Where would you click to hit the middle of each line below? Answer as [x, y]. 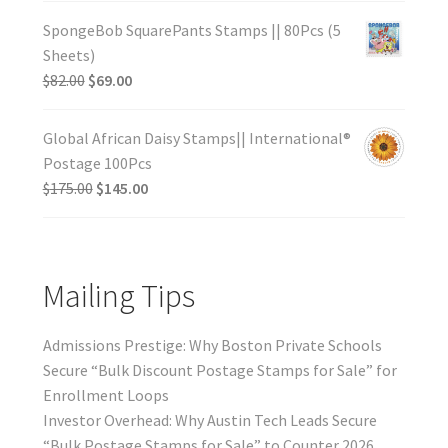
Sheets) [68, 55]
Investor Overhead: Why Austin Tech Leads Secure [209, 419]
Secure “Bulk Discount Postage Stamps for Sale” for [219, 369]
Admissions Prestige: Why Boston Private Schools [212, 344]
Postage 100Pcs [97, 163]
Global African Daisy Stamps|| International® [196, 138]
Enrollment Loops [105, 394]
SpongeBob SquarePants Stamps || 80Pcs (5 [191, 30]
